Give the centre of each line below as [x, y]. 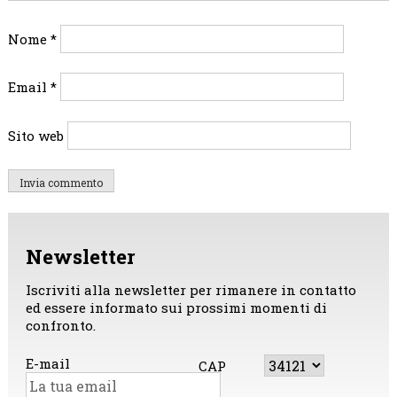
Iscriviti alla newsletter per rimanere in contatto [191, 290]
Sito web [35, 135]
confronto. [60, 326]
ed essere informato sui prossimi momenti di [176, 308]
